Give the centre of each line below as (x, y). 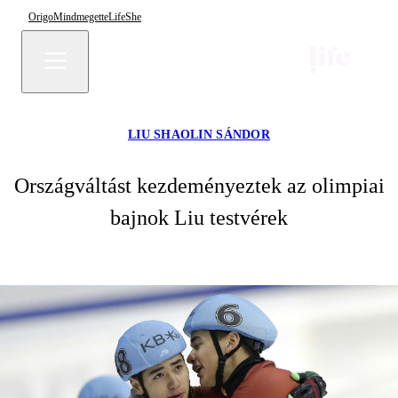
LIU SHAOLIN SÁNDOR (199, 135)
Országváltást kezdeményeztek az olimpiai (199, 186)
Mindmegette (81, 16)
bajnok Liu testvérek (199, 218)
